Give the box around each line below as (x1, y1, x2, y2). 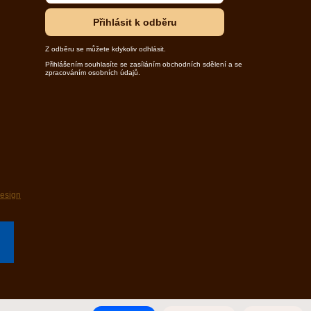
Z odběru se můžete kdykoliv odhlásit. (44, 45, 166, 53)
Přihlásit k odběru (92, 17, 177, 28)
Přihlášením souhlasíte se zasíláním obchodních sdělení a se (44, 60, 242, 69)
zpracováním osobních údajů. (44, 69, 140, 77)
